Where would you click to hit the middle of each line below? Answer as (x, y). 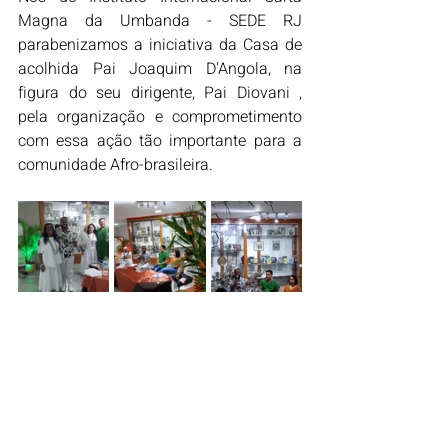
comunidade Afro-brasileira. (115, 165)
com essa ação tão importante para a (160, 141)
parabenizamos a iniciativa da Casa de (160, 45)
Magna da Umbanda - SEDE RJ (160, 21)
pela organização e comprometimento (160, 117)
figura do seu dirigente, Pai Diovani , (160, 93)
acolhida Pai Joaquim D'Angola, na (160, 69)
